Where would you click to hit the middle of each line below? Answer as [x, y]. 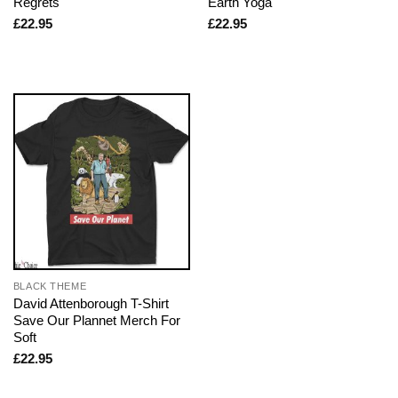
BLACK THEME [50, 287]
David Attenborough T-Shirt [91, 304]
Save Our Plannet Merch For [96, 321]
